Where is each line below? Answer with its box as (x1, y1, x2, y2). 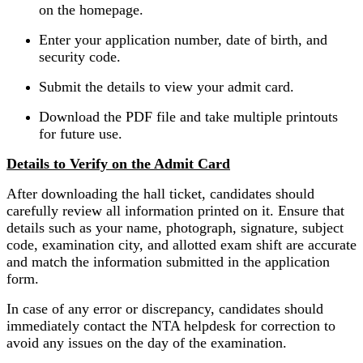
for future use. (39, 125, 122, 142)
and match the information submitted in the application (6, 253, 330, 270)
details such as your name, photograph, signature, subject (6, 219, 344, 236)
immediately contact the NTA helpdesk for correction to (6, 317, 335, 334)
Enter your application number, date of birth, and (39, 31, 327, 48)
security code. (39, 48, 121, 65)
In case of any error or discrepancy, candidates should (6, 300, 323, 317)
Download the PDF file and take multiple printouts (39, 108, 338, 125)
